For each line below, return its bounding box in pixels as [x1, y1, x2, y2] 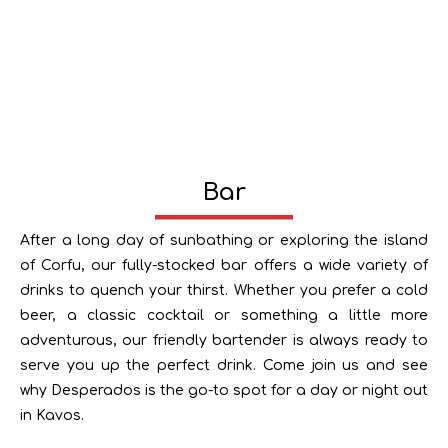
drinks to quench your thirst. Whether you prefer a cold [20, 283, 428, 298]
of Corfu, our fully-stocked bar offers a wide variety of [20, 258, 428, 273]
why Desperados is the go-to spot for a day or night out [20, 383, 428, 398]
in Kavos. [20, 408, 84, 423]
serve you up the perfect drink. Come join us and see [20, 358, 428, 373]
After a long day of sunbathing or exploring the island [20, 233, 428, 248]
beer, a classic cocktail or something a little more [20, 308, 428, 323]
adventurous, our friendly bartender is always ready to [20, 333, 428, 348]
